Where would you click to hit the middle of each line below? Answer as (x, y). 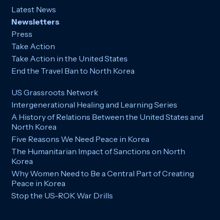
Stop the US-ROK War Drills (62, 196)
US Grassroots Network (55, 93)
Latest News (34, 10)
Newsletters (35, 22)
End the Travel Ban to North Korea (73, 71)
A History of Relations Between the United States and (107, 117)
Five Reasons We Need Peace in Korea (80, 139)
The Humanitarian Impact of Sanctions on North (98, 151)
